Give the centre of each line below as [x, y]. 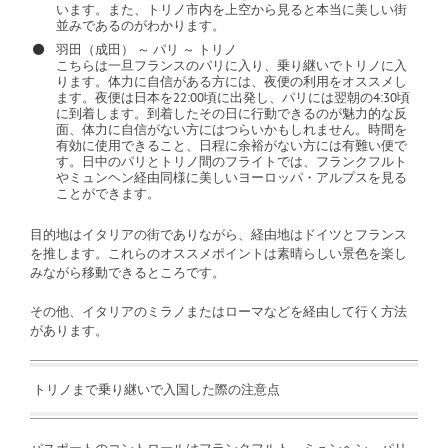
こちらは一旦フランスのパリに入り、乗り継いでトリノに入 [231, 65]
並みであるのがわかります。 [140, 25]
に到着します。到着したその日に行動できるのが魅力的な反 [231, 113]
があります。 [69, 331]
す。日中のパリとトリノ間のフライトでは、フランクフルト [231, 161]
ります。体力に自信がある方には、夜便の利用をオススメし [231, 81]
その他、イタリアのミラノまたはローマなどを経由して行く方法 [218, 312]
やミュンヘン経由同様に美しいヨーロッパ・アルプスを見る [231, 177]
